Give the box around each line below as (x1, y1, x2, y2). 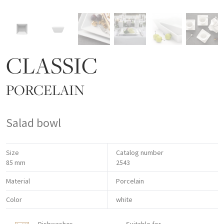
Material (6, 176, 30, 186)
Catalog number (116, 148, 164, 157)
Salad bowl (6, 115, 61, 131)
